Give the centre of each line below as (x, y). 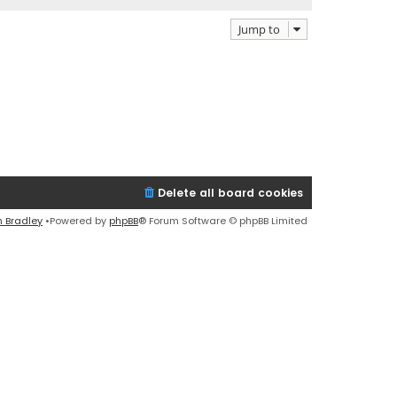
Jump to (259, 29)
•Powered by (76, 220)
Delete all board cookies (230, 192)
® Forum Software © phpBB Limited (223, 220)
